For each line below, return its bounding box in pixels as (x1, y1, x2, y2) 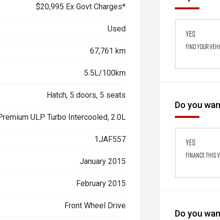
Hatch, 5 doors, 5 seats (47, 90, 126, 100)
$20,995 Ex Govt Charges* (36, 2, 126, 11)
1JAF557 (94, 135, 126, 144)
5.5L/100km (84, 68, 126, 78)
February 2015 (76, 179, 126, 188)
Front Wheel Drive (64, 201, 126, 210)
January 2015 (80, 157, 126, 166)
